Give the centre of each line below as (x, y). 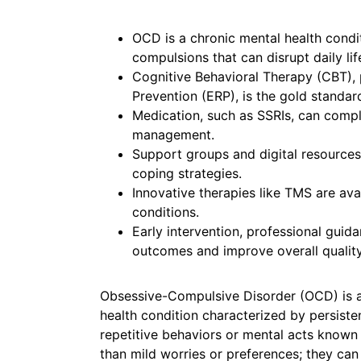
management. (173, 135)
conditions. (166, 212)
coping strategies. (187, 173)
